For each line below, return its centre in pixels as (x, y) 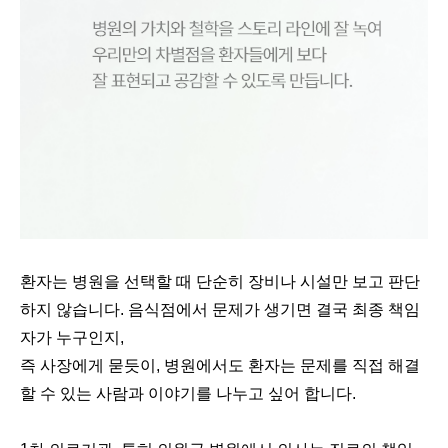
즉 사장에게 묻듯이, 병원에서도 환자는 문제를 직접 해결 (220, 365)
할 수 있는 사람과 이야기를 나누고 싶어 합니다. (188, 393)
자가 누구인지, (72, 337)
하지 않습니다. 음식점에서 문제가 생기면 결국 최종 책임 (220, 309)
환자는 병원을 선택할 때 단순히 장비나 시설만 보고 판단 (220, 281)
